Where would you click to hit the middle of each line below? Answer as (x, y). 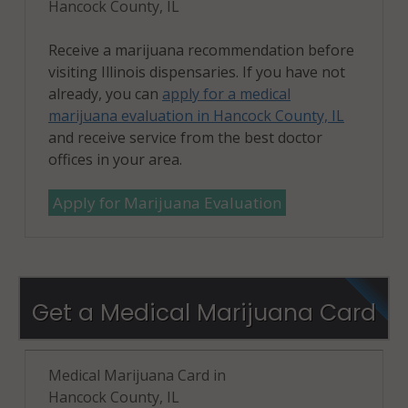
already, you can (105, 93)
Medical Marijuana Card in (137, 375)
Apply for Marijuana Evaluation (167, 202)
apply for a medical (226, 93)
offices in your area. (115, 159)
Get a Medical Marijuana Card (204, 312)
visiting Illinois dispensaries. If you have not (197, 71)
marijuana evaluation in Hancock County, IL (196, 115)
